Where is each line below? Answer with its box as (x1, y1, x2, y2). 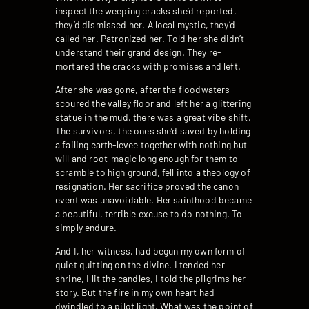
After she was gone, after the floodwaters (55, 83, 230, 96)
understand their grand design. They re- (55, 46, 221, 59)
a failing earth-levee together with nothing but (55, 139, 248, 151)
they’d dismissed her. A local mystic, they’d (55, 19, 236, 31)
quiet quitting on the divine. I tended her (55, 258, 225, 270)
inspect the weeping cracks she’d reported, (55, 5, 237, 17)
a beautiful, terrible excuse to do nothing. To (55, 208, 243, 220)
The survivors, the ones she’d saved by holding (55, 125, 251, 137)
